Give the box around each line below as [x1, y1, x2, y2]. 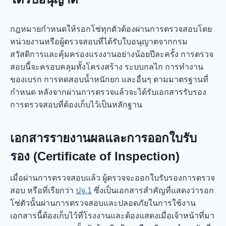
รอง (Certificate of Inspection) [10, 149, 180, 163]
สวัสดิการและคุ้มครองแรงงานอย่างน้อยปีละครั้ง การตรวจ [10, 49, 213, 59]
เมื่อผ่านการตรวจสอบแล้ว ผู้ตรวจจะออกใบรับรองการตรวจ [10, 173, 215, 182]
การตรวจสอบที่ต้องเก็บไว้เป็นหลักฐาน [10, 100, 142, 109]
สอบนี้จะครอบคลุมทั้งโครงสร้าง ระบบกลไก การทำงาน [10, 62, 203, 71]
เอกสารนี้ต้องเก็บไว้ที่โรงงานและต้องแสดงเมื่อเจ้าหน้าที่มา [10, 211, 214, 220]
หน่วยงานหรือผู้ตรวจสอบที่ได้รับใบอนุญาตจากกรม [10, 37, 188, 46]
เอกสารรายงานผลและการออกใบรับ [10, 131, 197, 145]
